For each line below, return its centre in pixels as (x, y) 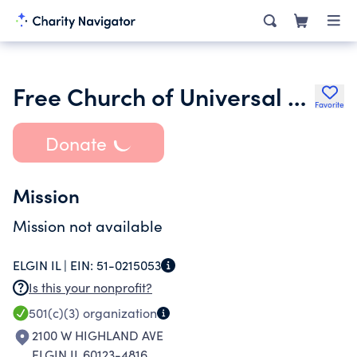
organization (118, 313)
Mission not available (88, 226)
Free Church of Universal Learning (297, 96)
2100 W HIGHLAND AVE (98, 335)
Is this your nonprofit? (90, 287)
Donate (76, 143)
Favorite (330, 104)
